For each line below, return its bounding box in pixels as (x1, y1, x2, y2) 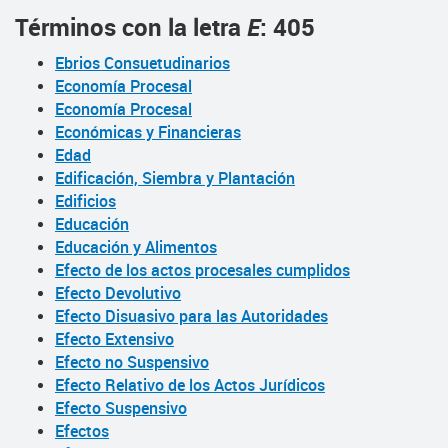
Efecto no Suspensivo (55, 351, 209, 373)
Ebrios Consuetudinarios (55, 52, 230, 74)
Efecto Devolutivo (55, 282, 181, 304)
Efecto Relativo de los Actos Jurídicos (55, 374, 325, 396)
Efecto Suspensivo (55, 397, 187, 419)
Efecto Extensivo (55, 328, 174, 350)
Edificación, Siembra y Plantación (55, 167, 295, 189)
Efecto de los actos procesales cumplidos (55, 259, 350, 281)
